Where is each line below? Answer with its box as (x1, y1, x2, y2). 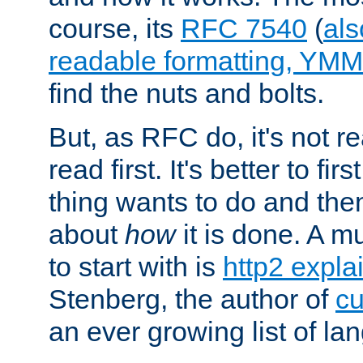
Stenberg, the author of (49, 283, 335, 314)
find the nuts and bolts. (49, 77, 324, 109)
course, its (49, 12, 181, 44)
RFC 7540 (181, 12, 307, 44)
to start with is (49, 250, 223, 282)
